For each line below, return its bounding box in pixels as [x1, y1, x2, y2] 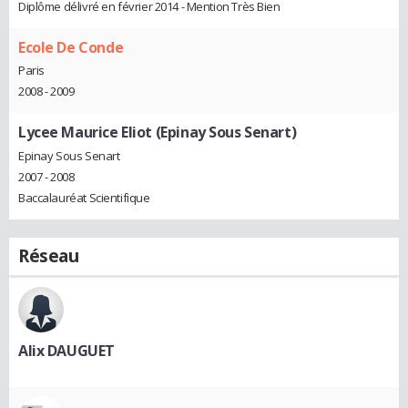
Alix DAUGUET [18, 340, 115, 361]
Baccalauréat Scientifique [18, 189, 150, 206]
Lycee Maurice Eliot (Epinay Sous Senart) [18, 122, 297, 143]
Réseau [18, 243, 79, 268]
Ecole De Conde [18, 36, 124, 57]
